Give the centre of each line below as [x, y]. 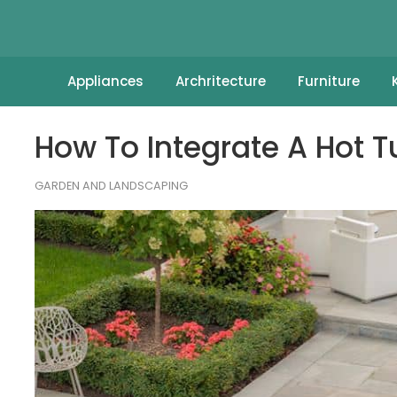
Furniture [328, 81]
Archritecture [220, 81]
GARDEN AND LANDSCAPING [111, 186]
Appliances [105, 81]
